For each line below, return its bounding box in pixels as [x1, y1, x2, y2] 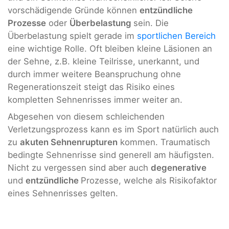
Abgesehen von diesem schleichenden [8, 111, 165, 122]
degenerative [151, 163, 207, 173]
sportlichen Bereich [137, 30, 216, 41]
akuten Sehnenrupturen [20, 137, 118, 148]
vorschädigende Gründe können [8, 5, 140, 15]
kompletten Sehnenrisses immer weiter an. [8, 94, 182, 105]
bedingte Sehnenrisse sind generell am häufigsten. [8, 150, 214, 161]
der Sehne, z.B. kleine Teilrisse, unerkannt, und [8, 56, 199, 66]
